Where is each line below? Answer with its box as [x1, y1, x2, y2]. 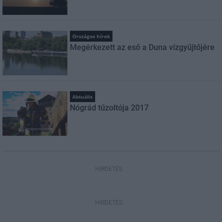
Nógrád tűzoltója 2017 [70, 103, 149, 112]
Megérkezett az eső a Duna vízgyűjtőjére [70, 43, 215, 52]
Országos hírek [72, 33, 111, 40]
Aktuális [72, 93, 93, 100]
